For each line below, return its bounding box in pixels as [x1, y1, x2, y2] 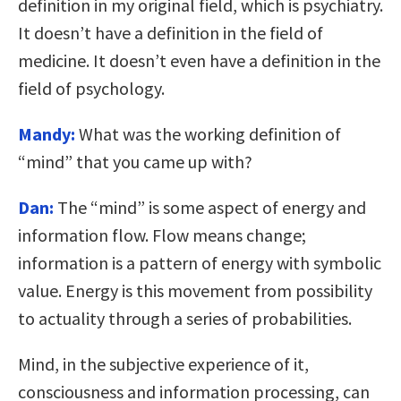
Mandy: [18, 122, 75, 145]
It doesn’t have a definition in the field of [18, 21, 323, 44]
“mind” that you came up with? [18, 149, 252, 173]
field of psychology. [18, 76, 165, 99]
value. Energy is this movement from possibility [18, 278, 372, 302]
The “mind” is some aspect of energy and [54, 195, 366, 218]
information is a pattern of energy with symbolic [18, 251, 381, 274]
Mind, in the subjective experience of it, [18, 352, 309, 375]
